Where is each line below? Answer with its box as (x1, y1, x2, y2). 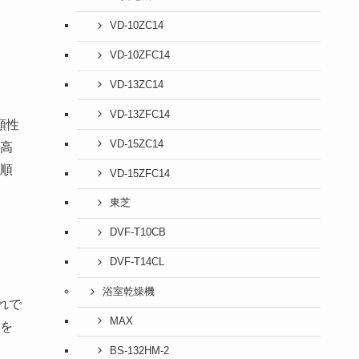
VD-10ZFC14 (109, 50, 170, 62)
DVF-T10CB (109, 227, 166, 239)
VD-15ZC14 (109, 138, 163, 150)
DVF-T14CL (109, 256, 164, 268)
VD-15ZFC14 (109, 167, 170, 179)
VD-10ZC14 (109, 20, 163, 32)
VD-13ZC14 (109, 79, 163, 91)
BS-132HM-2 (109, 345, 169, 357)
